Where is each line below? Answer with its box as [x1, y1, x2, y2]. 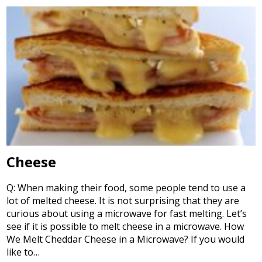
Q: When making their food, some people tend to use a [6, 181, 246, 195]
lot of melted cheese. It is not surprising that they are [6, 194, 240, 208]
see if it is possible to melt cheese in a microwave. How [6, 220, 244, 233]
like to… [6, 246, 40, 259]
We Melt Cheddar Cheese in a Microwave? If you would [6, 233, 245, 246]
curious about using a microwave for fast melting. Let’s [6, 207, 247, 220]
